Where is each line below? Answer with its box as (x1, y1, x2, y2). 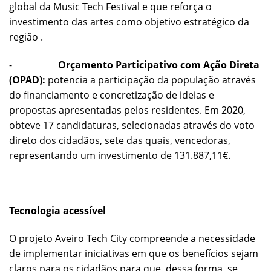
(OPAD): (9, 73, 48, 87)
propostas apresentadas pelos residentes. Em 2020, (9, 103, 246, 117)
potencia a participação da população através (48, 73, 256, 87)
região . (9, 30, 43, 44)
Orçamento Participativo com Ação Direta (58, 57, 260, 71)
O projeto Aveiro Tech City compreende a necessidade (9, 232, 255, 246)
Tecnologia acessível (9, 204, 106, 218)
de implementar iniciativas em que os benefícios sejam (9, 247, 258, 261)
